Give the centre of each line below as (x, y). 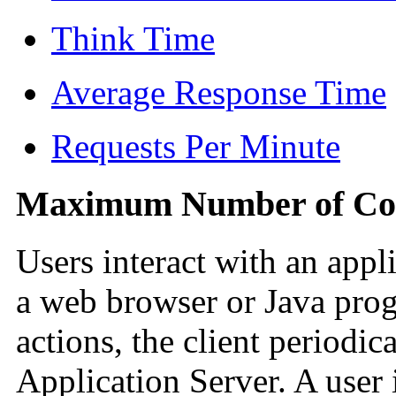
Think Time (133, 39)
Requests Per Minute (196, 147)
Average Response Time (219, 93)
